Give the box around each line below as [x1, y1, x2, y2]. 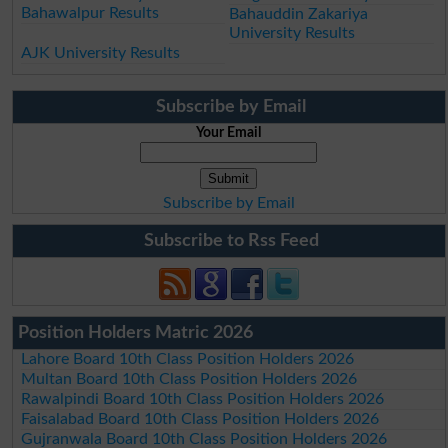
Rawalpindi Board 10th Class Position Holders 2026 [21, 390, 385, 407]
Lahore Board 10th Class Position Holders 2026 [21, 350, 355, 367]
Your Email [196, 124, 262, 140]
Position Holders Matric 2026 [17, 323, 253, 342]
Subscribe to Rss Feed [143, 231, 319, 250]
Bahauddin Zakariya [229, 5, 369, 22]
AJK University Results [21, 44, 181, 61]
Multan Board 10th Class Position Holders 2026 [21, 370, 358, 387]
